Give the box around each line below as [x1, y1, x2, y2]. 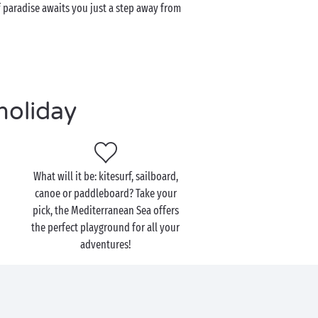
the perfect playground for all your [31, 221, 180, 234]
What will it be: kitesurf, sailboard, [33, 170, 178, 183]
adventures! [79, 238, 131, 251]
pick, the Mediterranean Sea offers [32, 204, 179, 217]
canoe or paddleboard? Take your [34, 187, 177, 200]
